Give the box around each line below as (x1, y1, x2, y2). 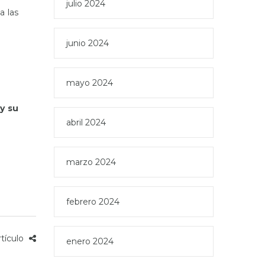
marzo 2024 (66, 157, 116, 167)
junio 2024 (66, 38, 109, 49)
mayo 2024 (66, 77, 113, 88)
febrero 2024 (66, 196, 119, 207)
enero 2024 (66, 236, 114, 247)
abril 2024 (66, 117, 106, 128)
